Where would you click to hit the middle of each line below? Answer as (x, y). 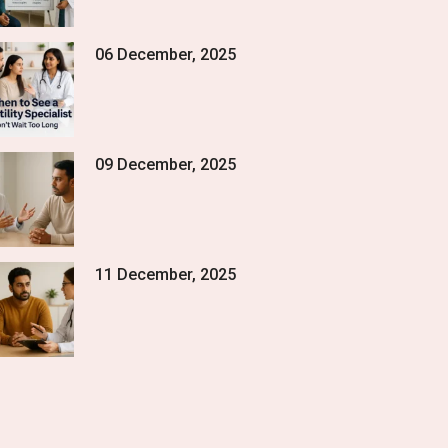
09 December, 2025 (166, 164)
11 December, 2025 (166, 274)
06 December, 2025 (166, 54)
